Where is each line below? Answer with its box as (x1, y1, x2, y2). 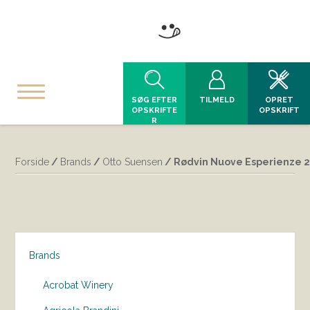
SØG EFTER (131, 95, 177, 104)
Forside (15, 156, 50, 167)
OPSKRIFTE (131, 106, 177, 115)
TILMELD (199, 95, 235, 104)
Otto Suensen (102, 156, 163, 167)
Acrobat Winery (43, 280, 114, 291)
